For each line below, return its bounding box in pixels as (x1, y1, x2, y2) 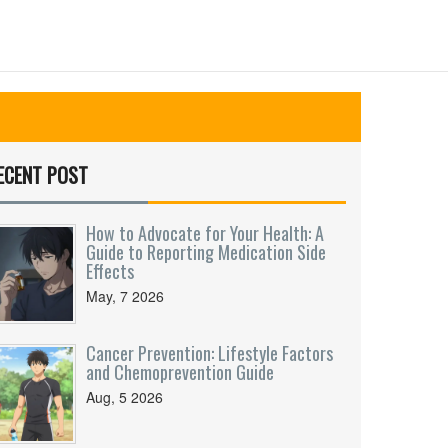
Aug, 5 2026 (86, 387, 163, 407)
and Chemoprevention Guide (86, 359, 274, 385)
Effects (86, 258, 134, 284)
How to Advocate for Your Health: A (86, 220, 324, 246)
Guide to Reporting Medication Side (86, 239, 326, 265)
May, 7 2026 (86, 286, 164, 306)
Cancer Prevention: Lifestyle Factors (86, 340, 333, 366)
